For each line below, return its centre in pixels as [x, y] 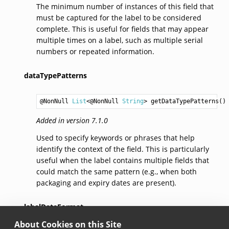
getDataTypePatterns [185, 101]
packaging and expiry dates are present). [106, 182]
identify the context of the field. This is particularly [122, 149]
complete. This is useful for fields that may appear [122, 29]
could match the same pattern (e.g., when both [116, 171]
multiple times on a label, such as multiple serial [119, 40]
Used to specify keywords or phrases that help [115, 138]
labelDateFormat [53, 207]
